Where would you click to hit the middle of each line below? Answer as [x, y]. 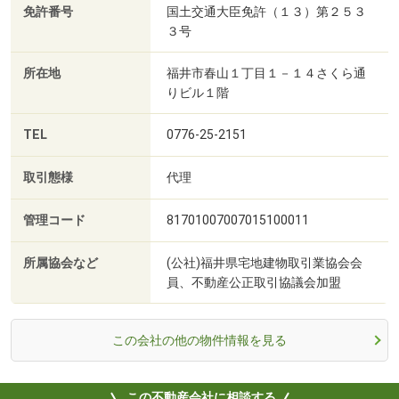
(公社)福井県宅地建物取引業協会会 [265, 263]
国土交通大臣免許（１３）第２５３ [266, 12]
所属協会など [61, 264]
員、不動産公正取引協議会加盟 [254, 283]
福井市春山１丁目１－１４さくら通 [266, 73]
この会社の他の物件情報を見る [199, 341]
